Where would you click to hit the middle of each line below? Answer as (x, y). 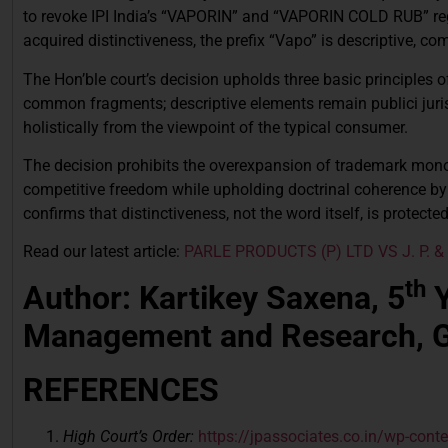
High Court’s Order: (130, 436)
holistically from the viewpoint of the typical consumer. (215, 127)
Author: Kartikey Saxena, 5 (214, 297)
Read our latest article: (103, 252)
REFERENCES (121, 389)
